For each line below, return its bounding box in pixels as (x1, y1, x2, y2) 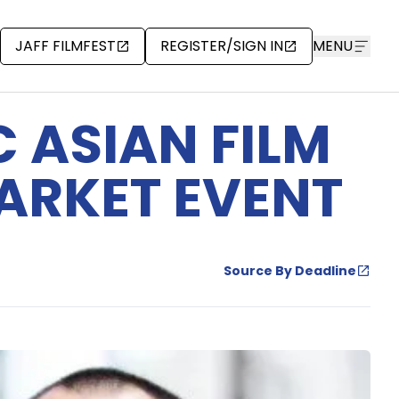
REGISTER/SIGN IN (160, 35, 283, 56)
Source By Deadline (224, 262, 356, 281)
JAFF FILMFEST (15, 35, 116, 56)
